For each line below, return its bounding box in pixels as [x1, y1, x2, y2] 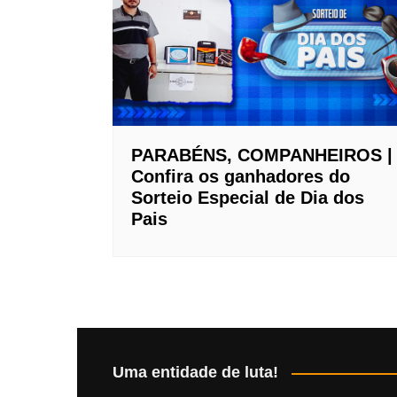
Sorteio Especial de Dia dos [131, 188, 364, 208]
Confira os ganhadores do [131, 167, 350, 187]
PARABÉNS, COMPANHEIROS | [131, 145, 393, 166]
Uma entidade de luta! [113, 363, 278, 382]
